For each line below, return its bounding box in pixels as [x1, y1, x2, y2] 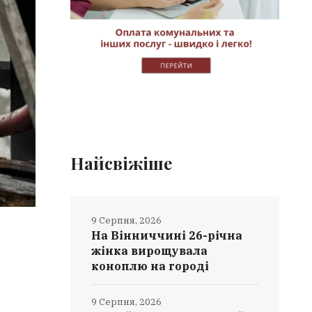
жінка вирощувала [91, 244, 208, 258]
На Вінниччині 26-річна [91, 228, 243, 242]
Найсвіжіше [70, 152, 173, 174]
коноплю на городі [91, 259, 210, 273]
